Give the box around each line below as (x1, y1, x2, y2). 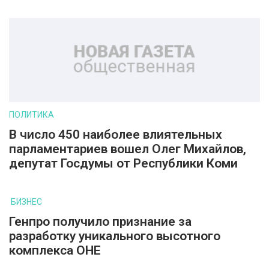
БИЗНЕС (11, 197, 42, 207)
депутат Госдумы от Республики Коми (9, 156, 238, 171)
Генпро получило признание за (9, 214, 192, 229)
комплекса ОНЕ (9, 243, 101, 258)
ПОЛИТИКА (9, 110, 54, 119)
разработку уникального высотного (9, 229, 220, 243)
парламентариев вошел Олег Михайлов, (9, 142, 246, 156)
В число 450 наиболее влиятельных (9, 127, 222, 142)
